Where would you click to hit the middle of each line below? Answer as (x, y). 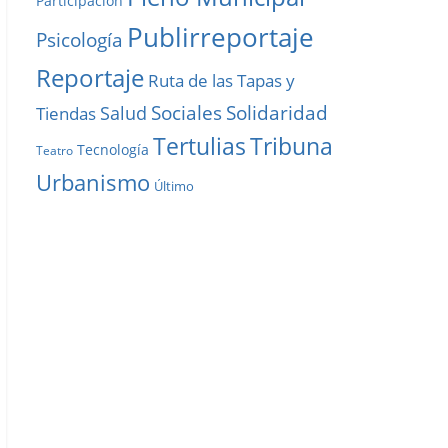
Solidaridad (277, 113)
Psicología (79, 40)
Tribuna (291, 146)
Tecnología (113, 150)
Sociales (186, 113)
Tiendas (66, 114)
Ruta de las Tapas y (221, 81)
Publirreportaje (220, 37)
